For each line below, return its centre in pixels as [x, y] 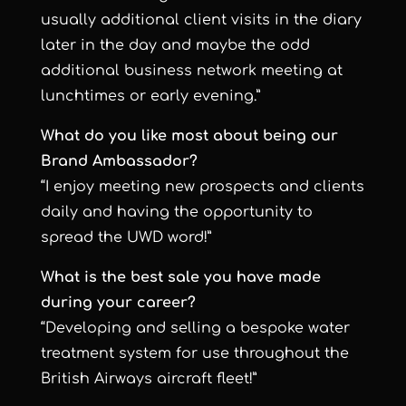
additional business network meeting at [191, 71]
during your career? [118, 303]
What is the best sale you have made [180, 278]
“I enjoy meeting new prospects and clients [202, 187]
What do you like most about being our [189, 136]
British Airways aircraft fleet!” [148, 379]
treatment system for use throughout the [194, 354]
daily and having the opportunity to [176, 213]
